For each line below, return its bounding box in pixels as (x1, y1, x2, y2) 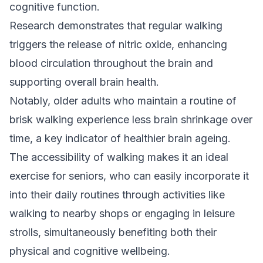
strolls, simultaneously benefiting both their (9, 226, 217, 238)
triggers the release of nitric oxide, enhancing (9, 38, 227, 50)
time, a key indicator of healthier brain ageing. (9, 132, 231, 144)
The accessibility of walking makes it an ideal (9, 151, 228, 163)
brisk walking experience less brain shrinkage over (9, 113, 252, 126)
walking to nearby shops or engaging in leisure (9, 207, 235, 220)
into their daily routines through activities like (9, 188, 225, 201)
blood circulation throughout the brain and (9, 57, 213, 69)
